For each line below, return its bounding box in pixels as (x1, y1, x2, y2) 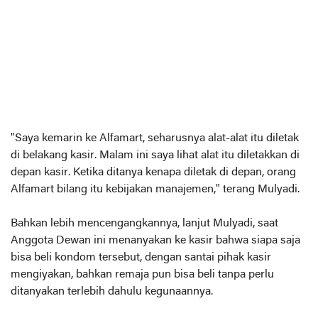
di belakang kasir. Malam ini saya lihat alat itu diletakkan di (11, 150, 300, 162)
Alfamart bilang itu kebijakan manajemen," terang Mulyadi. (11, 184, 300, 196)
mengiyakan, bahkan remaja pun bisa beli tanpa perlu (11, 269, 274, 281)
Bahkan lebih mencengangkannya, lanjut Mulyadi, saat (11, 218, 278, 230)
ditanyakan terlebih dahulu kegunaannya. (11, 286, 213, 298)
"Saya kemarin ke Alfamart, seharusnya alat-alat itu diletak (11, 133, 299, 145)
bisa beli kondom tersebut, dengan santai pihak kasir (11, 252, 271, 264)
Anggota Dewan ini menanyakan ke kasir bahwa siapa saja (11, 235, 300, 247)
